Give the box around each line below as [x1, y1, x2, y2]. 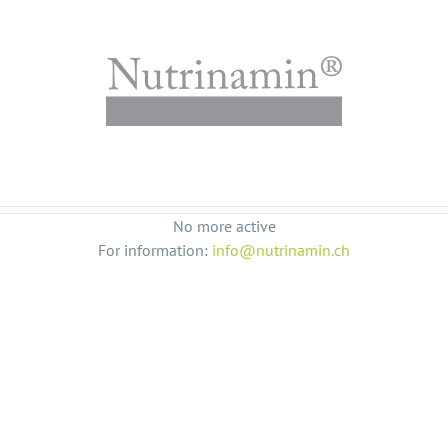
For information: [98, 240, 212, 260]
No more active [172, 216, 276, 236]
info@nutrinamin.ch [212, 240, 350, 260]
